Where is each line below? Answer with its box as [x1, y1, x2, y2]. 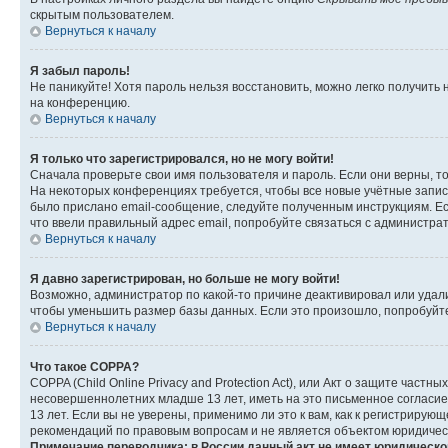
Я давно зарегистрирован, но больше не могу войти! [30, 271, 340, 286]
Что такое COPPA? [30, 359, 139, 374]
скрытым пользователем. [30, 7, 174, 22]
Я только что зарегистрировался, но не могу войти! [30, 151, 334, 166]
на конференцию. [30, 95, 130, 110]
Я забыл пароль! [30, 63, 130, 78]
